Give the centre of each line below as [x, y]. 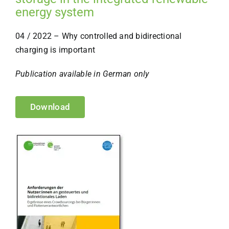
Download [50, 107]
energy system [54, 12]
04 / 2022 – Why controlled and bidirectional [98, 36]
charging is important [55, 50]
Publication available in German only [82, 74]
